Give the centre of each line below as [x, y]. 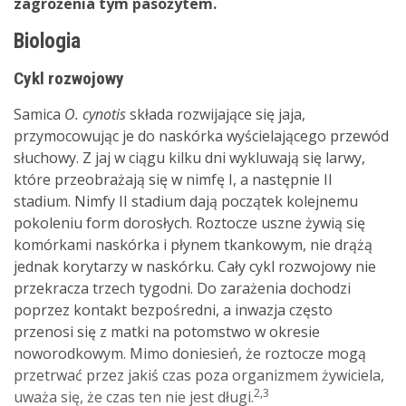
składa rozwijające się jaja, [216, 114]
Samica [39, 114]
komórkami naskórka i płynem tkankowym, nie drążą [193, 245]
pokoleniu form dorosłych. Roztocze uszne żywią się [189, 223]
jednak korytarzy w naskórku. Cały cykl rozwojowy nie [195, 266]
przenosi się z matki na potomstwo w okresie [167, 332]
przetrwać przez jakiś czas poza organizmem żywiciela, [199, 375]
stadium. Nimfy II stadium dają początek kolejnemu [186, 201]
